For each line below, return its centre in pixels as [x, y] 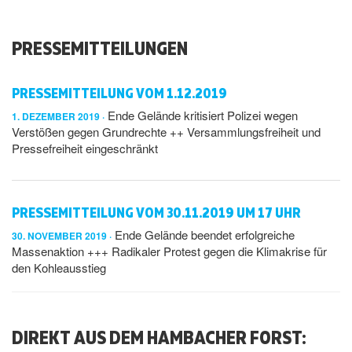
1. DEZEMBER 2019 [57, 116]
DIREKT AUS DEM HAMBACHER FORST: [159, 337]
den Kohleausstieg [59, 268]
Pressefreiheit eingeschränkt [85, 148]
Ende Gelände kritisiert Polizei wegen [201, 115]
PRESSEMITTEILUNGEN [100, 48]
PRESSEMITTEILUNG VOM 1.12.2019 [119, 93]
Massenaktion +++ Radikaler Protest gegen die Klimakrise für [169, 251]
